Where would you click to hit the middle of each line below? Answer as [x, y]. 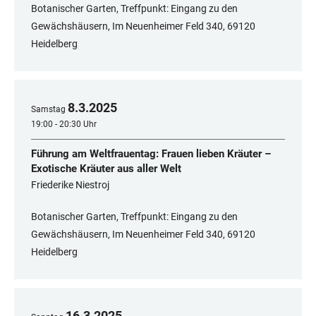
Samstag [48, 110]
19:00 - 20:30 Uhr [64, 124]
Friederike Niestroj [70, 185]
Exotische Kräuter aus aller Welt [106, 169]
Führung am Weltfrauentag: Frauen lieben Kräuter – [151, 154]
